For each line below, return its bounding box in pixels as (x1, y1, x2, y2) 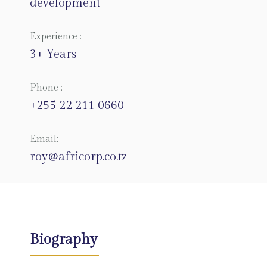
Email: (30, 133, 58, 145)
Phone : (30, 82, 63, 94)
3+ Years (30, 47, 76, 61)
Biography (30, 231, 97, 248)
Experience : (30, 31, 82, 42)
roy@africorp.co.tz (30, 150, 127, 164)
